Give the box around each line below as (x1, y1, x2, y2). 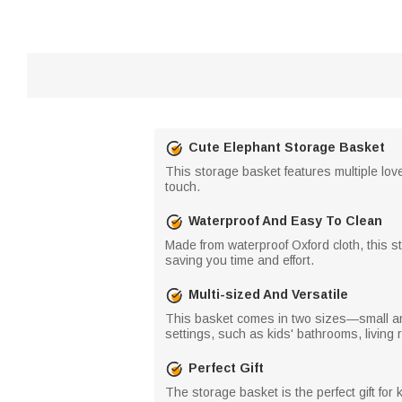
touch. (165, 179, 200, 194)
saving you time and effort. (165, 252, 314, 267)
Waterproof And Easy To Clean (188, 214, 382, 228)
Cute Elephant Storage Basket (188, 140, 385, 154)
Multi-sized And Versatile (188, 287, 348, 301)
